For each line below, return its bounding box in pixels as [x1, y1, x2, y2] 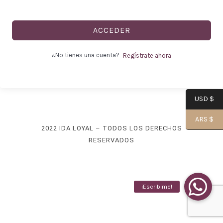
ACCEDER [93, 25, 130, 35]
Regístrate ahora [122, 52, 171, 60]
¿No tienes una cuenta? [51, 51, 122, 59]
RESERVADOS [89, 136, 134, 144]
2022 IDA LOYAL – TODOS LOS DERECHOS [41, 124, 182, 132]
